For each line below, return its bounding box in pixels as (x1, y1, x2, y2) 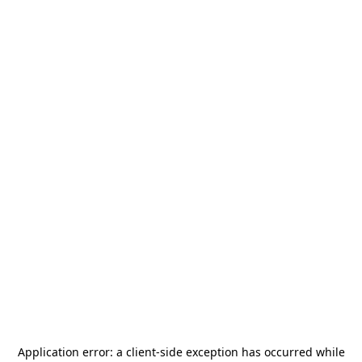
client (125, 344, 156, 360)
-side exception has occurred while (155, 344, 345, 360)
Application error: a (17, 344, 126, 360)
